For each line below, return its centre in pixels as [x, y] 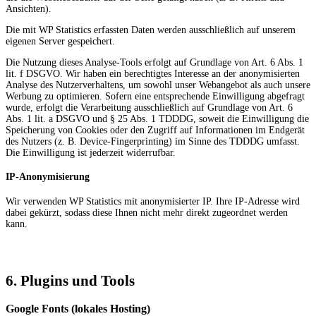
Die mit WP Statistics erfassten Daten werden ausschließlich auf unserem [151, 30]
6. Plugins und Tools [70, 280]
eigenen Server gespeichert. [60, 41]
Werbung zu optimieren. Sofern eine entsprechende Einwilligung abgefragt [155, 96]
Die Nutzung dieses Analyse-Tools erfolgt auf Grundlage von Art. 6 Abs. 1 [154, 62]
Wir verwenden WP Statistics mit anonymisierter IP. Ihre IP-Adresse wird [153, 201]
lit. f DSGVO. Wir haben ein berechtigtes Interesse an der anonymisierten [153, 73]
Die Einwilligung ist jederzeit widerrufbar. [91, 152]
